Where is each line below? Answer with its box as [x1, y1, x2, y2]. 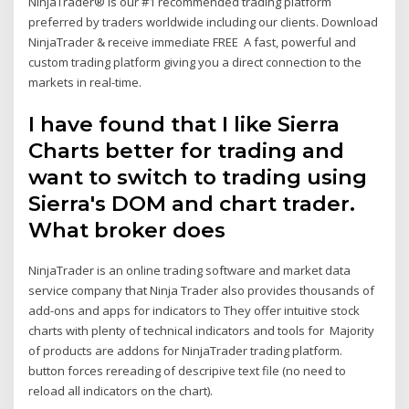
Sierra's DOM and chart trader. [28, 190, 356, 216]
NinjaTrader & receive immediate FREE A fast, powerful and [28, 34, 357, 51]
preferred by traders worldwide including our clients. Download [28, 14, 379, 31]
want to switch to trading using [28, 163, 368, 190]
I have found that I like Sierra [28, 110, 341, 137]
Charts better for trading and [28, 137, 345, 163]
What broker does [28, 216, 232, 243]
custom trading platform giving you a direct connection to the [28, 54, 362, 71]
